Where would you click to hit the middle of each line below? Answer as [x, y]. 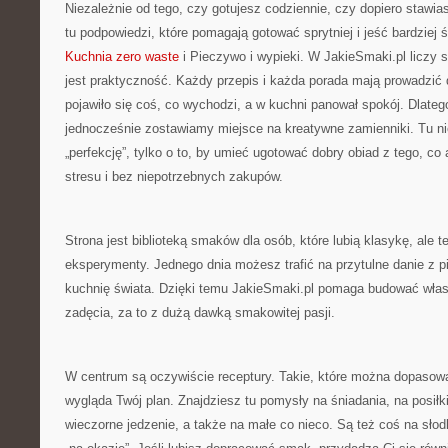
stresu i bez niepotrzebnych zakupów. [174, 176]
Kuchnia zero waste [122, 56]
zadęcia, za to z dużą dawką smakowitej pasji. [200, 312]
